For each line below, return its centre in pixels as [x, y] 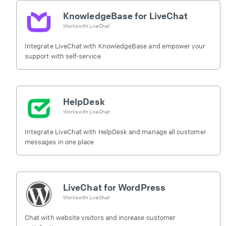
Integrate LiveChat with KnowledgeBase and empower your [115, 46]
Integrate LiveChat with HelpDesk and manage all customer [116, 131]
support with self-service [63, 56]
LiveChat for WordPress [114, 187]
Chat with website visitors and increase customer [100, 217]
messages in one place [60, 142]
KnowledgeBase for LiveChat [126, 15]
